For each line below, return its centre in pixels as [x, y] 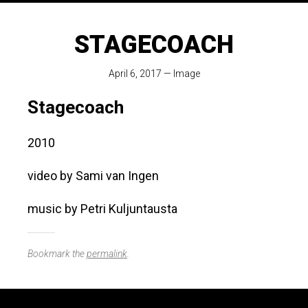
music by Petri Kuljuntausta [102, 209]
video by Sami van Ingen [93, 176]
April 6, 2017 [135, 74]
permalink [107, 254]
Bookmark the [57, 254]
